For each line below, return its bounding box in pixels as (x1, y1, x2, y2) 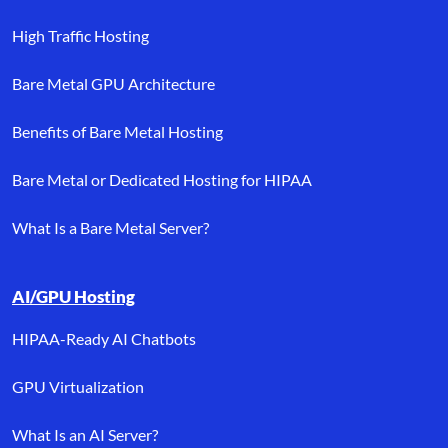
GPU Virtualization (12, 376, 144, 396)
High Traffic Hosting (12, 25, 149, 45)
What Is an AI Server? (12, 424, 158, 444)
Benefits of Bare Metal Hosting (12, 121, 223, 141)
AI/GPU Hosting (12, 285, 135, 307)
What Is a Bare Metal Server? (12, 217, 209, 237)
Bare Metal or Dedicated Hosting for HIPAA (12, 169, 312, 189)
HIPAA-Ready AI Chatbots (12, 328, 196, 348)
